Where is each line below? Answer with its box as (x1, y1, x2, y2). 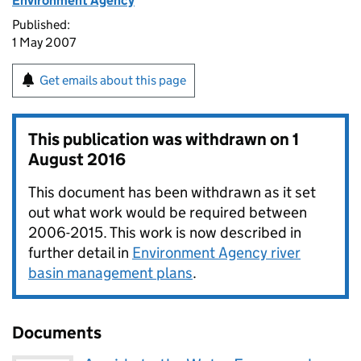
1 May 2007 (12, 35, 76, 50)
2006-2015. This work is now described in (28, 223, 301, 242)
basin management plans (28, 263, 193, 282)
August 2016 (28, 149, 126, 170)
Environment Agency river (132, 243, 301, 262)
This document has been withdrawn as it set (28, 183, 316, 201)
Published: (12, 17, 70, 32)
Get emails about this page (39, 73, 186, 88)
